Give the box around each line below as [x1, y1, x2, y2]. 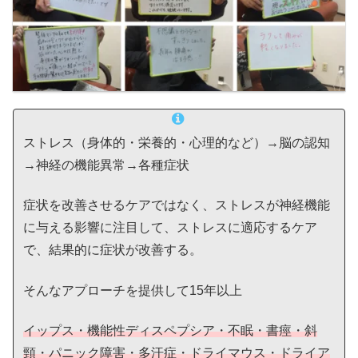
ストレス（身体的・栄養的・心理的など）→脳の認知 [23, 135, 330, 149]
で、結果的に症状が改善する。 [23, 243, 202, 257]
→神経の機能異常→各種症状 [23, 157, 189, 172]
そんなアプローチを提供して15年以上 [23, 283, 242, 297]
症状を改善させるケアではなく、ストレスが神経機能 [23, 198, 330, 213]
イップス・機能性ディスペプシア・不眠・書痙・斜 [23, 324, 317, 338]
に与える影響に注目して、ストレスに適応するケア [23, 221, 317, 235]
